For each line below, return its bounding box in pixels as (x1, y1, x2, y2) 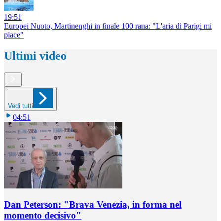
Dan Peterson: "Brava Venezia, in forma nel (4, 199, 182, 210)
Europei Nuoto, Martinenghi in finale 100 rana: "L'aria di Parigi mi (4, 21, 212, 30)
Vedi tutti (8, 102, 33, 110)
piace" (4, 30, 24, 39)
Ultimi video (4, 49, 67, 62)
